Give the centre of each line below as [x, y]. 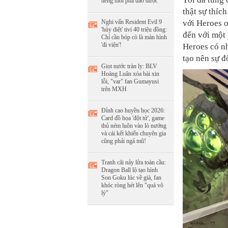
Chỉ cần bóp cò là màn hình [134, 37]
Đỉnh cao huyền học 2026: [133, 110]
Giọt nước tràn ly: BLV [129, 66]
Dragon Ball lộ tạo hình [130, 170]
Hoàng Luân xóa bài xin [130, 74]
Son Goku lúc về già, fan [131, 178]
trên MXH [114, 89]
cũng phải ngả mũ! [124, 141]
